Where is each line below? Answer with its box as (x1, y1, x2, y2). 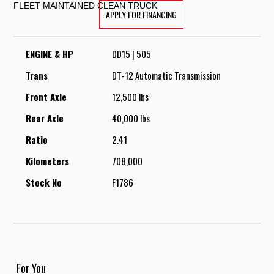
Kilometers (26, 154, 70, 168)
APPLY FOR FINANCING (106, 8, 177, 21)
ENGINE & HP (26, 47, 74, 61)
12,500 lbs (112, 90, 149, 103)
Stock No (26, 176, 62, 189)
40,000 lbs (112, 111, 150, 125)
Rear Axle (26, 111, 64, 125)
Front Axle (26, 90, 67, 103)
